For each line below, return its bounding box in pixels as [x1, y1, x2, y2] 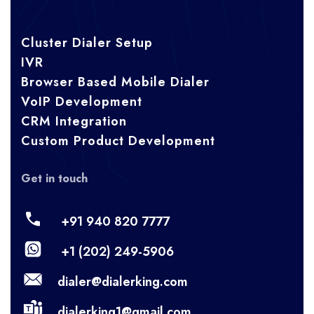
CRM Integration [21, 112, 127, 130]
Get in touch [21, 170, 88, 186]
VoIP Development [21, 93, 142, 111]
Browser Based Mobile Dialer [21, 73, 210, 91]
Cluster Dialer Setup [21, 34, 153, 52]
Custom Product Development [21, 132, 215, 150]
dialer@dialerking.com [57, 273, 188, 291]
